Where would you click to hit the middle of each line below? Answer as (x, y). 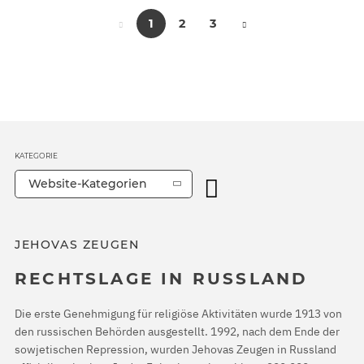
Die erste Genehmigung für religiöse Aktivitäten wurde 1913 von (178, 314)
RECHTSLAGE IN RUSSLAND (162, 278)
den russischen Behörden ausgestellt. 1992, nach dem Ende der (177, 332)
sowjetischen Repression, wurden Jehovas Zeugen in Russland (175, 350)
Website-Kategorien (88, 183)
